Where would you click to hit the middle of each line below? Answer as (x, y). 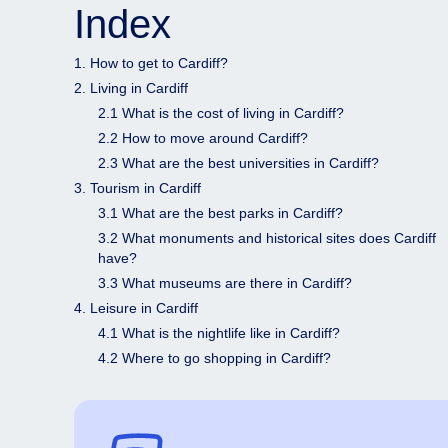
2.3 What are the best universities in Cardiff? (238, 163)
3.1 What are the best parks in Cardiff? (220, 213)
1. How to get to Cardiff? (151, 63)
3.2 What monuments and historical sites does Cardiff (267, 238)
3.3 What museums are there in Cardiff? (225, 283)
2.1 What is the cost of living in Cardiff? (221, 113)
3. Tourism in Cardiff (137, 188)
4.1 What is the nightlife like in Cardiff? (219, 333)
